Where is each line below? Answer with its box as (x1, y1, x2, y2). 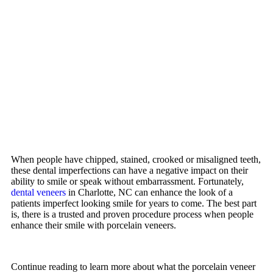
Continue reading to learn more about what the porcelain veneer (11, 261, 255, 272)
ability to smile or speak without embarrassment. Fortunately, (11, 175, 244, 186)
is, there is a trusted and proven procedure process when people (11, 208, 253, 219)
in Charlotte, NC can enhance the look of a (66, 186, 233, 197)
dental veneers (11, 186, 66, 197)
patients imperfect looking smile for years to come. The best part (11, 197, 257, 208)
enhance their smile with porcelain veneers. (11, 219, 176, 230)
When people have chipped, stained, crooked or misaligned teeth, (11, 154, 261, 165)
